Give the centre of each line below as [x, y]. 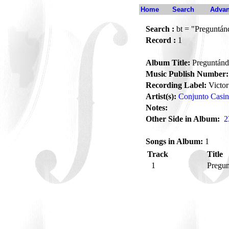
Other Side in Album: [183, 119]
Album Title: [168, 63]
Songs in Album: [174, 141]
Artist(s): [161, 96]
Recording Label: [176, 85]
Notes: [157, 108]
